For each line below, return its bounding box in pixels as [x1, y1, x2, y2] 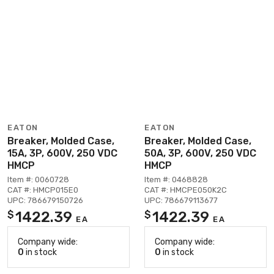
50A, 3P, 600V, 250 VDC [144, 147, 256, 159]
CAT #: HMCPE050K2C [144, 185, 227, 194]
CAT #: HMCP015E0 [7, 185, 78, 194]
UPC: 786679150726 [7, 195, 83, 205]
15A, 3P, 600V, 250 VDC [7, 147, 117, 159]
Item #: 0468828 [144, 174, 208, 184]
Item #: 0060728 [7, 174, 69, 184]
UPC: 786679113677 [144, 195, 218, 205]
